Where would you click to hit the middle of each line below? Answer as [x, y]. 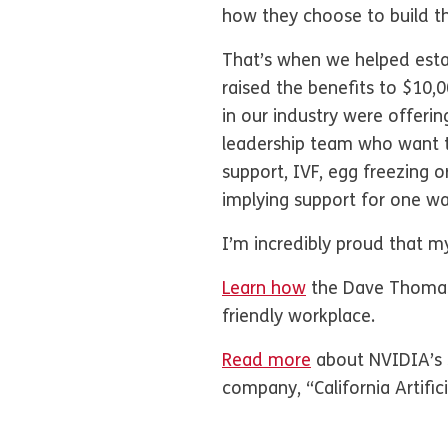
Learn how [264, 290]
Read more [266, 362]
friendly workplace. [298, 318]
